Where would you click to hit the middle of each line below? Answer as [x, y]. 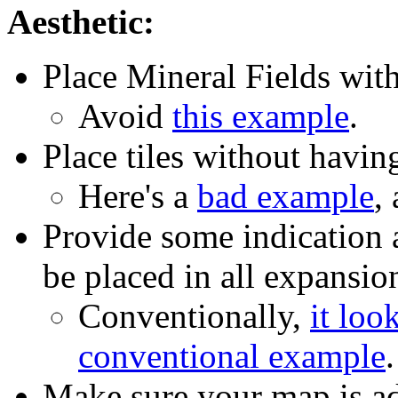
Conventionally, [194, 316]
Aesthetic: [81, 22]
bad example [286, 196]
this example [261, 116]
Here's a [138, 196]
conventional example [232, 356]
